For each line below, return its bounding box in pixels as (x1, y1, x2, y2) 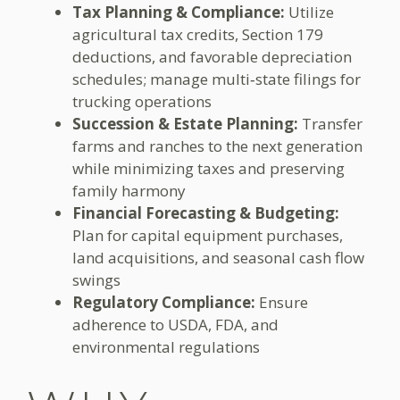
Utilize (285, 2, 334, 22)
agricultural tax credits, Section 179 (72, 24, 323, 45)
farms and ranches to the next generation (72, 136, 362, 156)
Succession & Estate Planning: (72, 113, 298, 134)
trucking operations (72, 91, 212, 112)
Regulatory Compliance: (72, 292, 255, 312)
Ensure (255, 292, 308, 312)
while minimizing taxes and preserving (72, 158, 345, 179)
